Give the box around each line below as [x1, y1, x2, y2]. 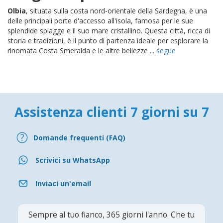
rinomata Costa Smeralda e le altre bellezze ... [7, 46, 156, 56]
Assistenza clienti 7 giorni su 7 [14, 103, 209, 121]
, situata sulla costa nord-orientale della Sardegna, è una [26, 6, 207, 16]
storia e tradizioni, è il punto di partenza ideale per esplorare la [7, 36, 208, 46]
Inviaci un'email [35, 178, 91, 188]
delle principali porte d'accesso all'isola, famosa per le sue [7, 16, 193, 26]
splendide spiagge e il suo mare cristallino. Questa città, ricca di [7, 26, 210, 36]
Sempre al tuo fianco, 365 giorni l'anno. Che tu [28, 210, 195, 221]
